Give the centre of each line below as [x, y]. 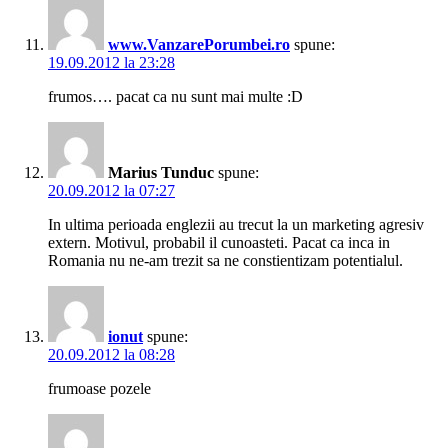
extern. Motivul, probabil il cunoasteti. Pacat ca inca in [219, 243]
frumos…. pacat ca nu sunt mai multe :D [175, 97]
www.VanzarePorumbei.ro [199, 45]
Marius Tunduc [161, 173]
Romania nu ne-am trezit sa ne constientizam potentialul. [225, 261]
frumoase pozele [99, 389]
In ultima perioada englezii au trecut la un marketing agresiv [236, 225]
